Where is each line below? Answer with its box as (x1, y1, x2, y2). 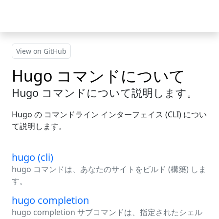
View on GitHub (16, 46, 66, 56)
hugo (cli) (12, 150, 53, 164)
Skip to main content (11, 6, 88, 17)
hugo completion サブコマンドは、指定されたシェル (12, 206, 202, 218)
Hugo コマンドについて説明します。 (12, 85, 197, 100)
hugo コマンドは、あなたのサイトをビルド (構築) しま (12, 163, 206, 175)
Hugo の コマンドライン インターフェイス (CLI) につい (12, 109, 207, 120)
